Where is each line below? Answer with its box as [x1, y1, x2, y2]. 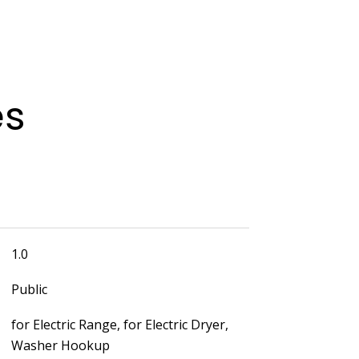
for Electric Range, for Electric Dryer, [10, 315, 228, 333]
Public [10, 280, 47, 298]
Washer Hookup [10, 336, 110, 354]
